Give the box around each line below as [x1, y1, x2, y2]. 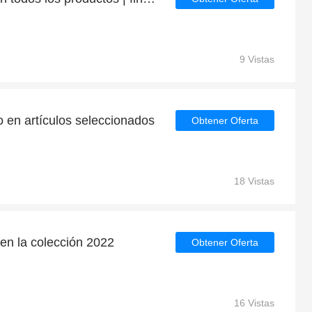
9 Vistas [240, 54, 274, 65]
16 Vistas [234, 297, 274, 309]
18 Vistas [234, 175, 274, 187]
